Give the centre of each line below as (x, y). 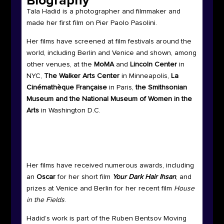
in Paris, (121, 88)
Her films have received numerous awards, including (110, 166)
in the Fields (45, 200)
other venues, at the (60, 65)
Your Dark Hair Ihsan (144, 177)
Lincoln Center (153, 65)
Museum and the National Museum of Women (99, 99)
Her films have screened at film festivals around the (109, 42)
